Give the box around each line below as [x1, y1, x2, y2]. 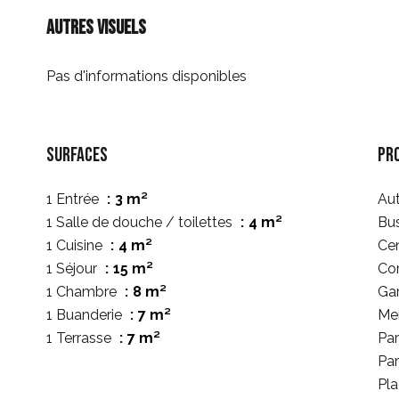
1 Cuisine [46, 237, 106, 254]
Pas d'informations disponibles [46, 68, 247, 85]
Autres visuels [46, 16, 146, 40]
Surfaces [46, 143, 108, 167]
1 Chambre [46, 283, 120, 300]
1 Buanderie [46, 306, 126, 323]
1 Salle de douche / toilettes [46, 214, 236, 231]
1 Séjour [46, 260, 101, 277]
